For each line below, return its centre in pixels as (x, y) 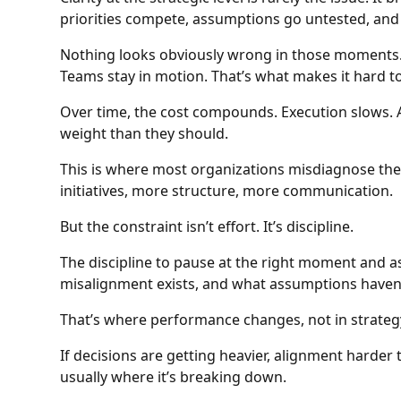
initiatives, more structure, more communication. (227, 191)
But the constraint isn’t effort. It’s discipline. (207, 227)
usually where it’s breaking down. (174, 377)
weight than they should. (145, 134)
